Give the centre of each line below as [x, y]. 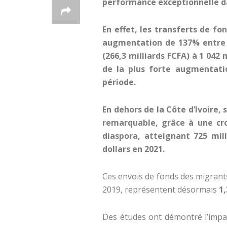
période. [119, 82]
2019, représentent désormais [161, 190]
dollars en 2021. [134, 149]
